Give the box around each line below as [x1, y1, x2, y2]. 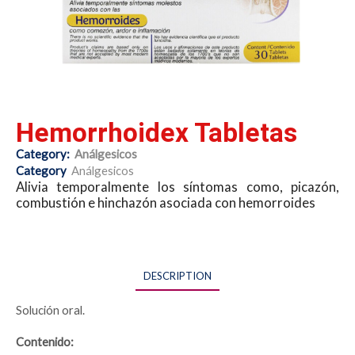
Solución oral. [16, 303, 85, 318]
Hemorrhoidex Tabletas [16, 116, 297, 148]
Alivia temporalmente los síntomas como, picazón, [16, 178, 339, 195]
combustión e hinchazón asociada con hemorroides [16, 194, 315, 211]
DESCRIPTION [143, 269, 212, 282]
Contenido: [16, 334, 74, 349]
